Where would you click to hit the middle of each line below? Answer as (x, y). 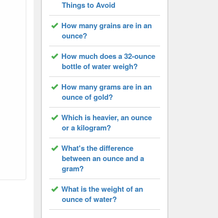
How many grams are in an (106, 87)
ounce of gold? (87, 97)
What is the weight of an (102, 189)
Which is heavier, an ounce (106, 117)
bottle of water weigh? (100, 66)
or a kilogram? (86, 127)
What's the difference (97, 148)
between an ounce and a (103, 158)
